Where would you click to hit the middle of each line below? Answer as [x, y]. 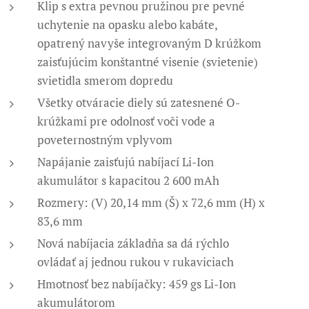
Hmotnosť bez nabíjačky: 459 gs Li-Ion [137, 284]
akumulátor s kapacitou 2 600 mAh [129, 180]
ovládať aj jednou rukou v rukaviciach [136, 262]
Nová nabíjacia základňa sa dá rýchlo [133, 243]
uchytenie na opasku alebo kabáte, [128, 24]
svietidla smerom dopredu [106, 80]
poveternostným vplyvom [105, 140]
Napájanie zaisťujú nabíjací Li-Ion [126, 162]
